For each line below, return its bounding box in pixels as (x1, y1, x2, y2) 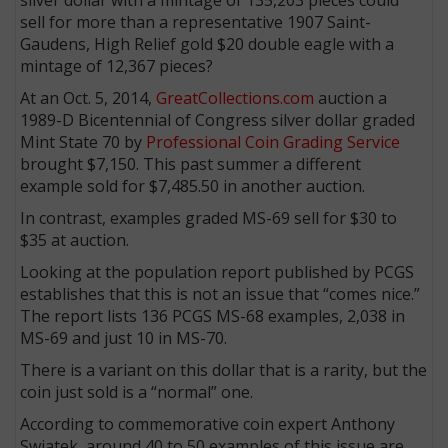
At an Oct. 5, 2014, (20, 86, 157, 109)
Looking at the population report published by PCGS (20, 260, 415, 283)
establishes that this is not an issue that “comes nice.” (20, 282, 421, 305)
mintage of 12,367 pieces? (20, 54, 218, 77)
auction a (314, 86, 388, 109)
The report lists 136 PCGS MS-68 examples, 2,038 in (20, 304, 406, 327)
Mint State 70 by (20, 130, 147, 153)
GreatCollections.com (156, 86, 315, 109)
